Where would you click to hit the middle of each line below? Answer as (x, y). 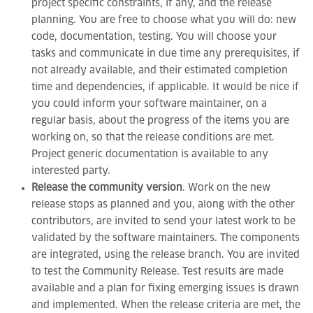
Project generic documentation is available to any (150, 154)
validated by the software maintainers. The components (166, 238)
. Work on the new (226, 188)
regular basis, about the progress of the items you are (160, 121)
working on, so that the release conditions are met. (153, 138)
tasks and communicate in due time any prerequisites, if (166, 54)
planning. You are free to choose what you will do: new (164, 20)
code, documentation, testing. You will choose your (154, 37)
